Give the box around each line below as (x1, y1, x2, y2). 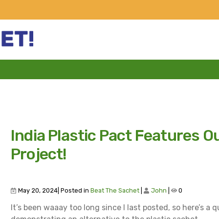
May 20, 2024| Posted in (17, 187, 90, 194)
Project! (11, 145, 67, 163)
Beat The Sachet (90, 187, 139, 194)
